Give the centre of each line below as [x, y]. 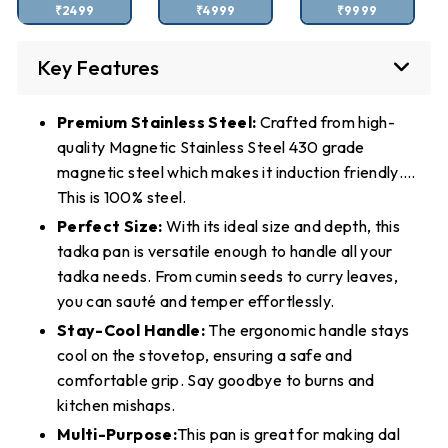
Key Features [98, 67]
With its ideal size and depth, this [281, 225]
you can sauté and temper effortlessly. [196, 300]
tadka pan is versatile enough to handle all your [225, 250]
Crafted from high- [326, 121]
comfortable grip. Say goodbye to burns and [216, 379]
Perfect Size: [110, 225]
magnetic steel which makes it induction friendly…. [236, 171]
